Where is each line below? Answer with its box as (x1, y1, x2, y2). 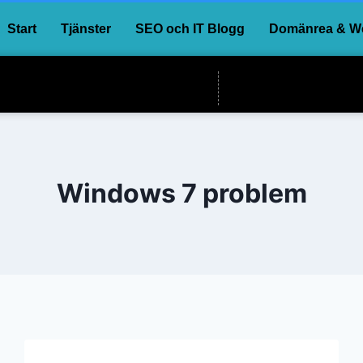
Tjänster (60, 22, 111, 36)
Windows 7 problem (56, 177, 307, 209)
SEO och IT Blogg (135, 22, 245, 36)
